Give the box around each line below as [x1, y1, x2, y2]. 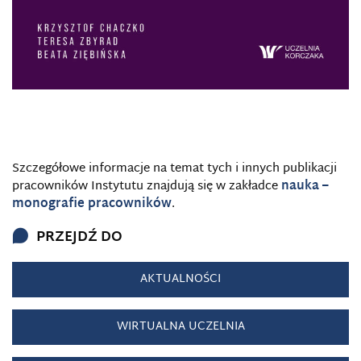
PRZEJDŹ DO [36, 224, 122, 250]
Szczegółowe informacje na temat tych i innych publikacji [12, 157, 337, 180]
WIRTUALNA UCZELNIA [116, 316, 245, 337]
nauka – [281, 175, 329, 197]
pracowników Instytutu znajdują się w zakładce [12, 175, 281, 197]
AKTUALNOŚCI [140, 268, 221, 289]
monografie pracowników [12, 193, 172, 215]
